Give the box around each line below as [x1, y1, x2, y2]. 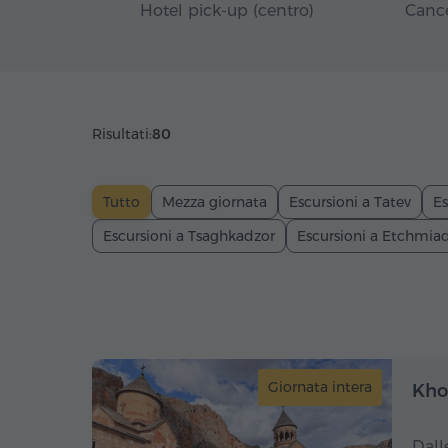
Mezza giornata [162, 193, 267, 211]
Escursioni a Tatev [289, 193, 411, 211]
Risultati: [92, 125, 152, 143]
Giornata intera [268, 378, 372, 396]
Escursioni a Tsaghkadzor [103, 227, 275, 245]
